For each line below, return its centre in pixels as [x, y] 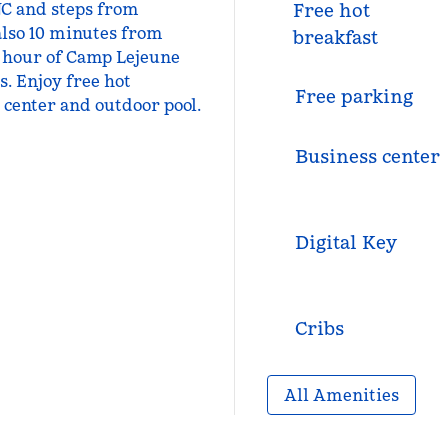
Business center [367, 156]
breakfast [335, 37]
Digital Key [345, 242]
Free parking [353, 96]
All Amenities [341, 395]
